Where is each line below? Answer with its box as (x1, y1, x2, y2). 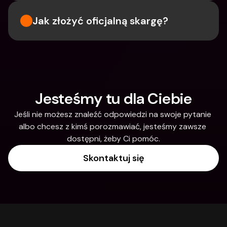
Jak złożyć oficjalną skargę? (32, 14, 168, 27)
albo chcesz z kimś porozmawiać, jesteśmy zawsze (19, 121, 206, 132)
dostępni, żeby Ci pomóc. (67, 133, 160, 144)
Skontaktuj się (83, 152, 144, 164)
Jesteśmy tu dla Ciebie (35, 89, 192, 108)
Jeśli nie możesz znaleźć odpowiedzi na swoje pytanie (14, 109, 211, 120)
